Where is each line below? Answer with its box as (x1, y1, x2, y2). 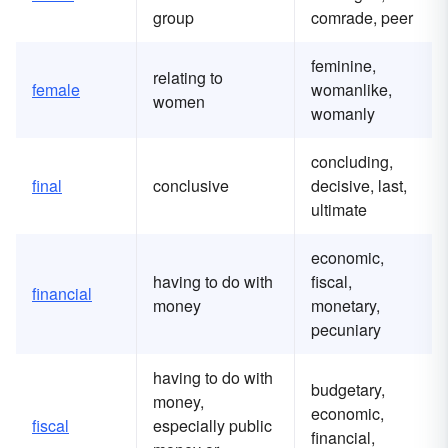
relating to (153, 66, 223, 90)
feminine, (311, 54, 376, 78)
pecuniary (311, 318, 381, 342)
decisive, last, (311, 174, 407, 198)
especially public (153, 414, 272, 438)
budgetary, (311, 378, 385, 402)
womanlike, (311, 78, 392, 102)
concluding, (311, 150, 393, 174)
